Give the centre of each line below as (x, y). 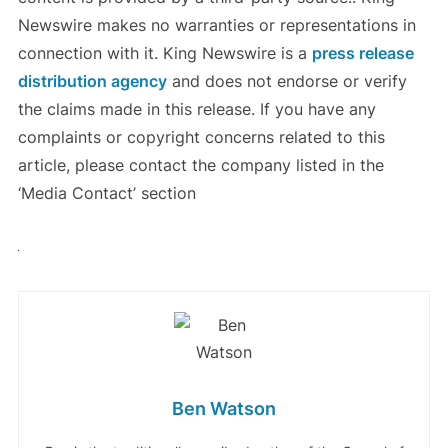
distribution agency (92, 80)
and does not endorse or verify (286, 80)
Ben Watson (224, 408)
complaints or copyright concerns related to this (201, 136)
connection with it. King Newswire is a (164, 52)
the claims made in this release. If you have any (196, 108)
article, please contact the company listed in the (200, 164)
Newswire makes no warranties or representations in (216, 24)
